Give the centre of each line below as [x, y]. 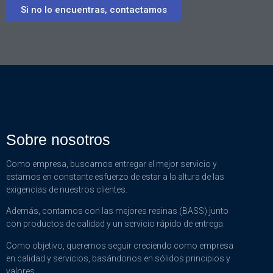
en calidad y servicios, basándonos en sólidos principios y [118, 258]
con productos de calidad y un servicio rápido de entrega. [115, 224]
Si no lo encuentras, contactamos [94, 10]
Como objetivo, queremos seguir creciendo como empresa [120, 245]
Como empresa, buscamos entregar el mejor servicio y [112, 164]
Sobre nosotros [58, 139]
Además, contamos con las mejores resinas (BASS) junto [117, 211]
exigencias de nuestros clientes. [68, 189]
